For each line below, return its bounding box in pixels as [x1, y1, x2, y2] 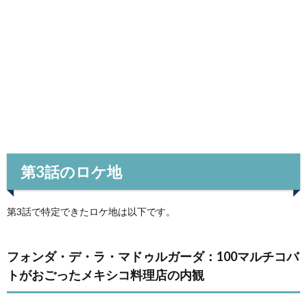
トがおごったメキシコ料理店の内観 [7, 267, 204, 282]
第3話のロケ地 [21, 162, 122, 181]
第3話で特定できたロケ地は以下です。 [7, 205, 175, 217]
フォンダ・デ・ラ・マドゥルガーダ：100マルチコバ [7, 248, 299, 264]
